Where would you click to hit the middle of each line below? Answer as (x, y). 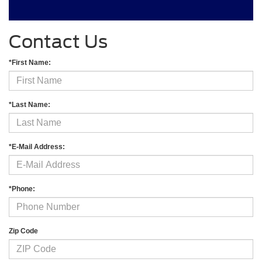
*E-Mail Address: (37, 147)
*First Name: (30, 63)
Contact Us (58, 42)
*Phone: (22, 189)
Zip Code (23, 231)
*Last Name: (30, 105)
